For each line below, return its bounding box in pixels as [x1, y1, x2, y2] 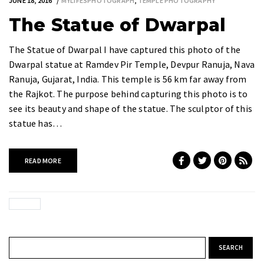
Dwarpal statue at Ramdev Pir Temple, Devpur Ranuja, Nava [9, 58, 255, 70]
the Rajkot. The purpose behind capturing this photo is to [9, 87, 248, 100]
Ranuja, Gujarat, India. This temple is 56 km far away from [9, 72, 247, 85]
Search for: [8, 237, 53, 249]
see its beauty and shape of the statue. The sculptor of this [9, 102, 253, 114]
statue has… [9, 117, 62, 129]
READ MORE [25, 156, 61, 165]
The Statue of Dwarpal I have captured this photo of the [9, 43, 241, 55]
